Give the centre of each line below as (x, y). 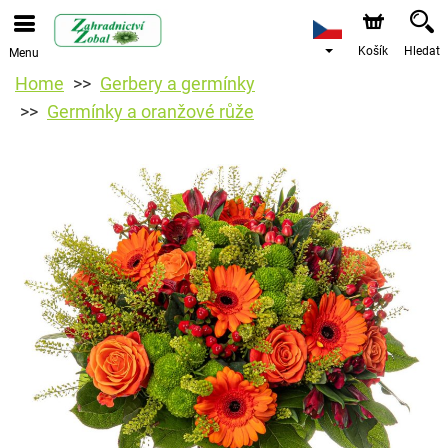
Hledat (422, 51)
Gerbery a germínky (177, 83)
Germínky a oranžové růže (150, 111)
